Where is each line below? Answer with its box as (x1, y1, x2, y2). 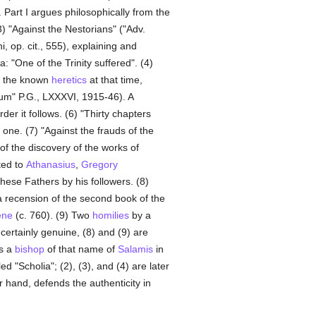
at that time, (86, 74, 142, 85)
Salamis (117, 243, 153, 255)
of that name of (44, 243, 118, 255)
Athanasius (25, 159, 75, 170)
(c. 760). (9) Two (12, 209, 92, 221)
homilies (92, 209, 129, 221)
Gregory (80, 159, 118, 170)
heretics (51, 74, 87, 85)
